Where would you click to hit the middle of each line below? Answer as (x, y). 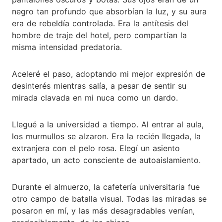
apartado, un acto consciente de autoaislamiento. (106, 160)
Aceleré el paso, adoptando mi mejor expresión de (109, 74)
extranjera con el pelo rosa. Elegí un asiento (96, 148)
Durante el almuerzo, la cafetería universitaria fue (106, 187)
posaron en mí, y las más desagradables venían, (103, 210)
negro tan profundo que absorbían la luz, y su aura (109, 11)
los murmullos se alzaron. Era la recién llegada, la (106, 136)
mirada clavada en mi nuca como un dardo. (95, 97)
